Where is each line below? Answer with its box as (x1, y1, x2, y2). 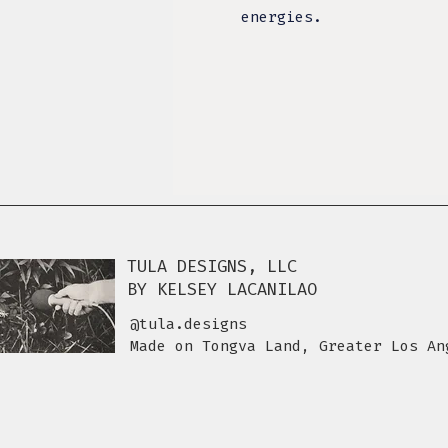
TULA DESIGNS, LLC (127, 256, 297, 277)
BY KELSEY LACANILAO (127, 279, 317, 300)
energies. (240, 8, 322, 26)
